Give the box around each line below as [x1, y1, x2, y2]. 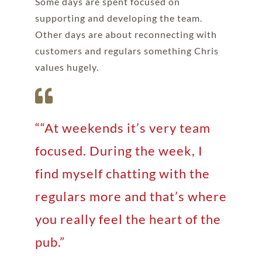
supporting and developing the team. [35, 12, 202, 23]
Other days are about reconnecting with [35, 28, 217, 40]
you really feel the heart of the [35, 211, 221, 227]
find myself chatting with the [35, 165, 210, 181]
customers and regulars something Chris [35, 44, 219, 56]
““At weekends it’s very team [35, 119, 211, 136]
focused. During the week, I [35, 142, 203, 158]
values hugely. [35, 61, 99, 73]
